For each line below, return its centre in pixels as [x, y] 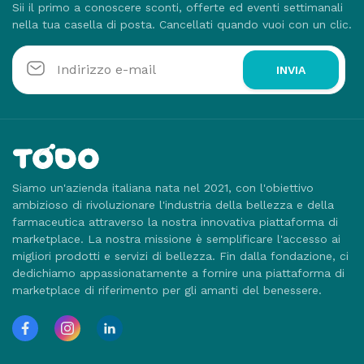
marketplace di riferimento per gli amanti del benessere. [167, 290]
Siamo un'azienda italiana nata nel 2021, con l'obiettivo [163, 187]
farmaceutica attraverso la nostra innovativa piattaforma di [175, 221]
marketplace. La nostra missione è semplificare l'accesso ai [176, 238]
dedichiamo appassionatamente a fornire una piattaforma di [178, 273]
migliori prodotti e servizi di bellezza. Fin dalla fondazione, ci [180, 256]
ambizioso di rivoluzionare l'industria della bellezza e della [173, 204]
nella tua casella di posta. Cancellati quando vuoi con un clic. [182, 24]
